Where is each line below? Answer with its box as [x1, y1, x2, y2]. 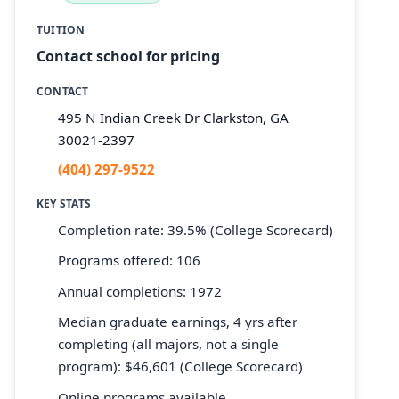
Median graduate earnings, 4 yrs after [58, 313, 297, 331]
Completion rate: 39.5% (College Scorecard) [58, 220, 333, 239]
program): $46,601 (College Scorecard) [58, 357, 303, 376]
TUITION [37, 21, 85, 37]
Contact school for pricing [37, 46, 220, 67]
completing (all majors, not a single [58, 335, 279, 354]
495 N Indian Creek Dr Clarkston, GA [58, 108, 289, 126]
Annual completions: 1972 [58, 281, 222, 300]
